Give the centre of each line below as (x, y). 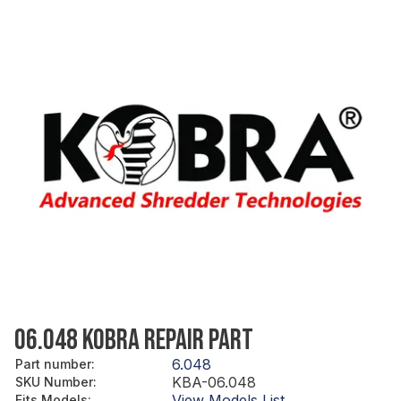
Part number (53, 363)
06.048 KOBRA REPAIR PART (134, 340)
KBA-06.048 (214, 382)
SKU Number (54, 381)
